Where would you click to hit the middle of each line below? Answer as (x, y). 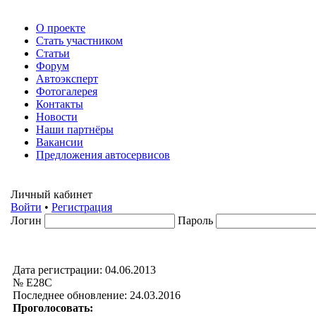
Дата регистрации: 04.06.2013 (84, 270)
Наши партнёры (75, 129)
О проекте (61, 28)
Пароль (195, 220)
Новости (57, 117)
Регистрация (82, 207)
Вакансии (60, 142)
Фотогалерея (67, 91)
